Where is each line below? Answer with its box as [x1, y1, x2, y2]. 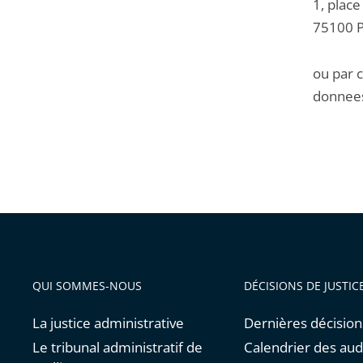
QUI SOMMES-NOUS [32, 278, 142, 294]
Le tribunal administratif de [32, 338, 203, 357]
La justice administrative [32, 314, 184, 333]
